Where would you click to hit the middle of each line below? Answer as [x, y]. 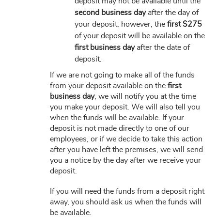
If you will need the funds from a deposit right [127, 191]
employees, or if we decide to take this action [126, 139]
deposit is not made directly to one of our [120, 128]
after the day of [172, 13]
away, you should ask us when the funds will [126, 202]
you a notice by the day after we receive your [125, 160]
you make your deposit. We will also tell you [125, 107]
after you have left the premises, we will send [126, 150]
